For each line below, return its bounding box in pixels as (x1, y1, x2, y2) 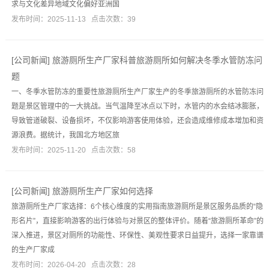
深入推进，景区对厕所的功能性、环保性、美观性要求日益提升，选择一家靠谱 (11, 231, 264, 240)
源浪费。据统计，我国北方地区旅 (11, 131, 119, 139)
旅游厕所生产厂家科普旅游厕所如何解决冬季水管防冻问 (52, 55, 262, 65)
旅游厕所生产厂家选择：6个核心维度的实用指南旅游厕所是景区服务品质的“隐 (11, 202, 263, 211)
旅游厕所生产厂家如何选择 (52, 186, 153, 196)
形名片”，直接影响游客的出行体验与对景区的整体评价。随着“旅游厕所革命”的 (11, 217, 264, 225)
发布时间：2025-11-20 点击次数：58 (11, 146, 136, 154)
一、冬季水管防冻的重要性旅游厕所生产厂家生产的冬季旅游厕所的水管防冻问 (11, 88, 264, 96)
